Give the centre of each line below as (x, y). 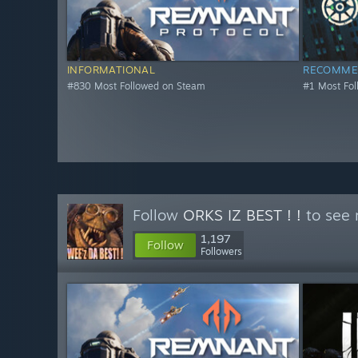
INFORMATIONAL (111, 70)
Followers (221, 251)
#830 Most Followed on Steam (136, 86)
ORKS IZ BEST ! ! (242, 215)
